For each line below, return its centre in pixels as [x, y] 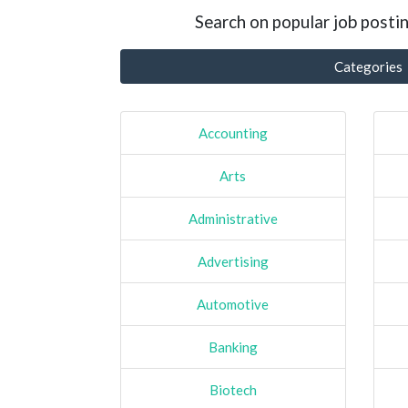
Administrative [233, 218]
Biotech [233, 389]
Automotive [233, 304]
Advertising [233, 261]
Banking [233, 347]
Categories [368, 66]
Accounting [233, 133]
